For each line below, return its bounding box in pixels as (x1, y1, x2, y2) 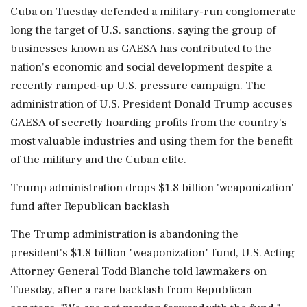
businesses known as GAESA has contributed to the (10, 41, 271, 56)
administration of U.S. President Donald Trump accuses (10, 97, 293, 112)
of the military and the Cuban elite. (10, 152, 186, 167)
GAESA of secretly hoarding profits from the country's (10, 115, 287, 130)
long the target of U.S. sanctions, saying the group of (10, 23, 276, 38)
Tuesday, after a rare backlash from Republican (10, 282, 252, 297)
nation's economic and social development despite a (10, 60, 272, 75)
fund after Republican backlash (10, 199, 169, 214)
